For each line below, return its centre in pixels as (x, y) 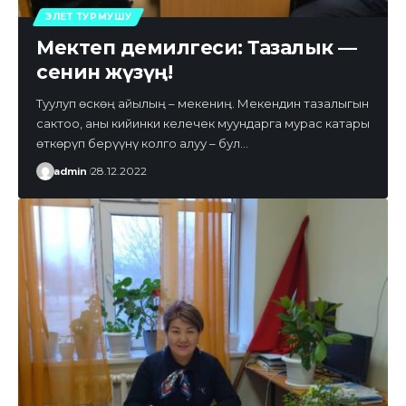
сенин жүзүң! (104, 72)
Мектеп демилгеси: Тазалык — (197, 48)
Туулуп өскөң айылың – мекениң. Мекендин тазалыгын (203, 104)
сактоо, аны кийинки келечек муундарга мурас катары (203, 124)
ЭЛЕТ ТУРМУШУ (89, 17)
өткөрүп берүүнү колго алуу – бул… (142, 144)
